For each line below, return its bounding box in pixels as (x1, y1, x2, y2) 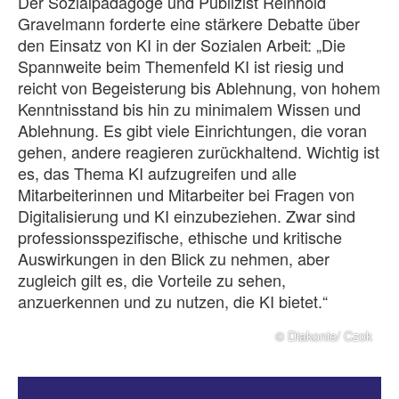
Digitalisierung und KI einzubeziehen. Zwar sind (18, 204, 355, 227)
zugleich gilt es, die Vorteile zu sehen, (18, 268, 286, 291)
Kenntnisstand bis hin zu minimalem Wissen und (18, 97, 361, 120)
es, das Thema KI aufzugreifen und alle (18, 161, 297, 184)
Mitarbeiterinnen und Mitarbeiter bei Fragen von (18, 183, 354, 206)
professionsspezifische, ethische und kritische (18, 225, 342, 248)
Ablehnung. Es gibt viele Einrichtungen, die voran (18, 118, 367, 142)
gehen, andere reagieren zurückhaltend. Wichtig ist (18, 140, 379, 163)
